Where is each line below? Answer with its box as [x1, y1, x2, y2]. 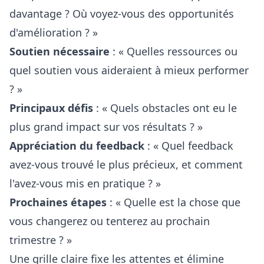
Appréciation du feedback [9, 138, 144, 153]
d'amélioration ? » [9, 25, 98, 39]
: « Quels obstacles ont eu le [93, 101, 237, 115]
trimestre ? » [9, 233, 72, 247]
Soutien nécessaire [9, 44, 110, 58]
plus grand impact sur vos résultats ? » [9, 120, 203, 134]
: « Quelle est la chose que [107, 195, 240, 209]
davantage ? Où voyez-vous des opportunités [9, 6, 234, 21]
